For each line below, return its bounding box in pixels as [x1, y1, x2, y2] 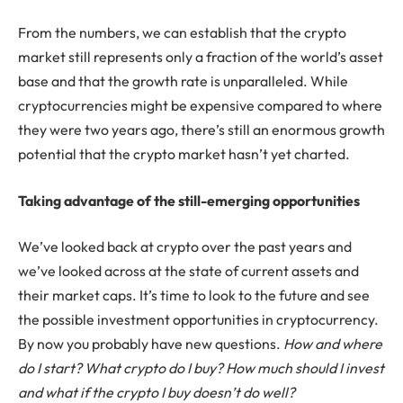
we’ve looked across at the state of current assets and [18, 262, 359, 281]
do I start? [18, 359, 82, 378]
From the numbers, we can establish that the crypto [18, 23, 346, 42]
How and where [283, 335, 382, 354]
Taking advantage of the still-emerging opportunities [18, 191, 360, 210]
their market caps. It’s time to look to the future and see [18, 286, 370, 305]
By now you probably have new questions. [18, 335, 283, 354]
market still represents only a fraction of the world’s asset [18, 48, 383, 67]
